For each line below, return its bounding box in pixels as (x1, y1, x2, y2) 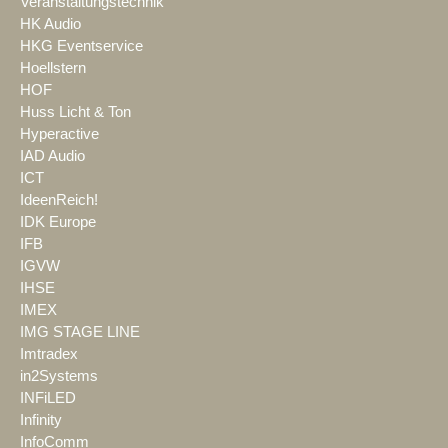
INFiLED (20, 390, 76, 407)
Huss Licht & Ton (20, 104, 131, 121)
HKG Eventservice (20, 38, 143, 55)
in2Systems (20, 368, 98, 385)
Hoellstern (20, 60, 86, 77)
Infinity (20, 412, 62, 429)
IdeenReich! (20, 192, 98, 209)
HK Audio (20, 16, 81, 33)
